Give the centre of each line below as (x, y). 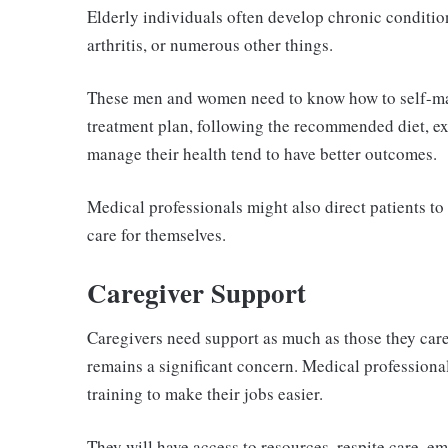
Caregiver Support (196, 292)
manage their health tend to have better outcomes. (262, 153)
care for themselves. (156, 234)
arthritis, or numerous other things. (210, 44)
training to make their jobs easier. (205, 394)
